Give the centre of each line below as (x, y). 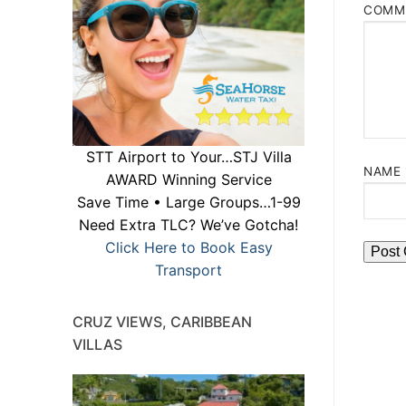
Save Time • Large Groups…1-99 (188, 203)
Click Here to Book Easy (188, 248)
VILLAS (97, 345)
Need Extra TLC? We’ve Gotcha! (188, 225)
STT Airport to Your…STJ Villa (188, 157)
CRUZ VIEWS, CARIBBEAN (162, 322)
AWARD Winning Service (188, 180)
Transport (188, 271)
